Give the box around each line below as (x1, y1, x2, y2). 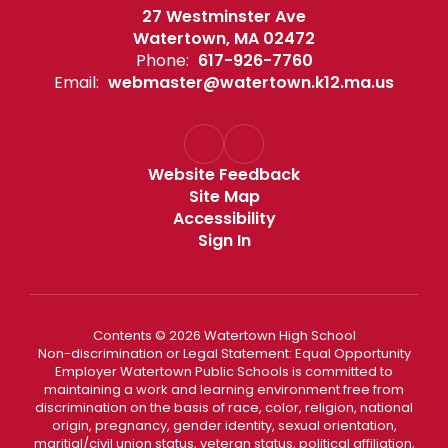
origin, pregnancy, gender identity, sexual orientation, (51, 416, 397, 435)
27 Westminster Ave (142, 5, 306, 28)
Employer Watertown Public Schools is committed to (55, 362, 393, 381)
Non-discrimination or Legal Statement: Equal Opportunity (37, 344, 411, 363)
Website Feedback (148, 163, 300, 186)
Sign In (197, 229, 251, 252)
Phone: (135, 49, 189, 72)
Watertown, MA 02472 (133, 27, 315, 50)
